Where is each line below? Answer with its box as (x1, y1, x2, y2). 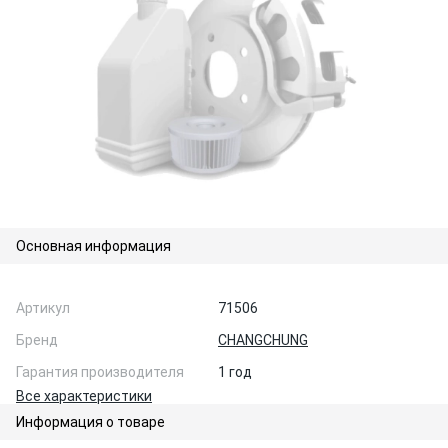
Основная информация (16, 238, 171, 254)
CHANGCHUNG (218, 332, 308, 348)
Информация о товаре (16, 414, 165, 430)
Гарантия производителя (16, 364, 184, 380)
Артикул (16, 300, 70, 316)
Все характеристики (16, 388, 152, 404)
